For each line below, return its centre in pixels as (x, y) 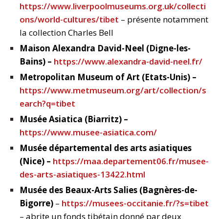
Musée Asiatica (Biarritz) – (74, 119)
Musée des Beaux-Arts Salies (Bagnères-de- (109, 190)
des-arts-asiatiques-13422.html (82, 175)
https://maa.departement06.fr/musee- (131, 161)
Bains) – (37, 62)
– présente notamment (164, 20)
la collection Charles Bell (66, 33)
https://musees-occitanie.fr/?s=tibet (135, 203)
